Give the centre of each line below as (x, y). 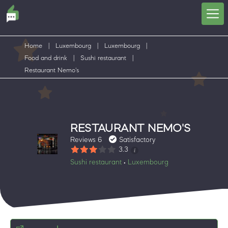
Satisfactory (137, 139)
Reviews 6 (86, 139)
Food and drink (46, 58)
